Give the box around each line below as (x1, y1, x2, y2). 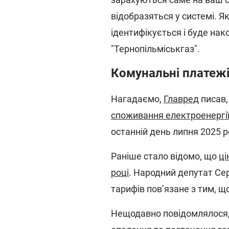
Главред (164, 94, 199, 104)
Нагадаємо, (111, 94, 164, 104)
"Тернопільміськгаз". (111, 43, 200, 54)
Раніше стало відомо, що (111, 151, 219, 162)
